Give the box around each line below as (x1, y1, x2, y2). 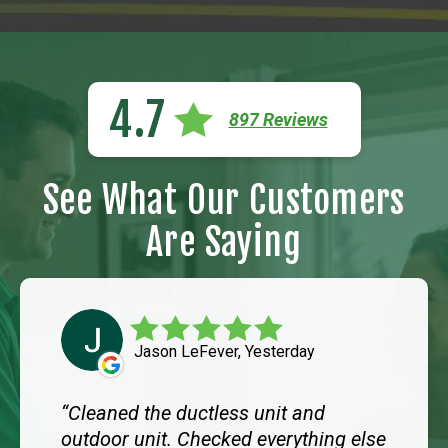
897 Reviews (228, 108, 328, 130)
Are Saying (146, 220, 302, 266)
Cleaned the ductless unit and (68, 401, 325, 426)
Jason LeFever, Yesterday (134, 342, 315, 362)
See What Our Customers (42, 178, 406, 224)
